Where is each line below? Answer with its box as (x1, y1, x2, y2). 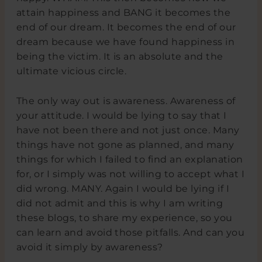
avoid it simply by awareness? (16, 242, 163, 253)
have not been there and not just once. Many (16, 125, 240, 136)
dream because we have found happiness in (16, 36, 235, 48)
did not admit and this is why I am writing (16, 198, 223, 209)
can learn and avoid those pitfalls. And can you (16, 227, 245, 239)
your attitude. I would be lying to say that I (16, 110, 227, 122)
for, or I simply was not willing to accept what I (16, 168, 245, 180)
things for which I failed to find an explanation (16, 154, 243, 166)
